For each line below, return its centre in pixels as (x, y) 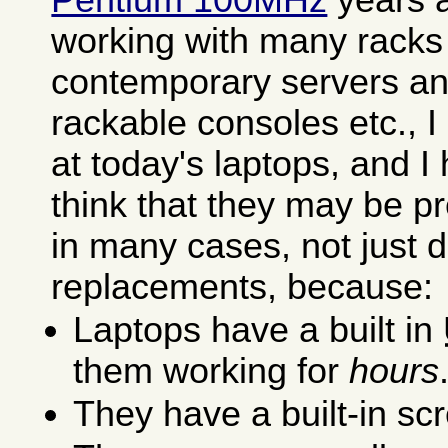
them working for (211, 371)
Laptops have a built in (258, 330)
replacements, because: (242, 286)
